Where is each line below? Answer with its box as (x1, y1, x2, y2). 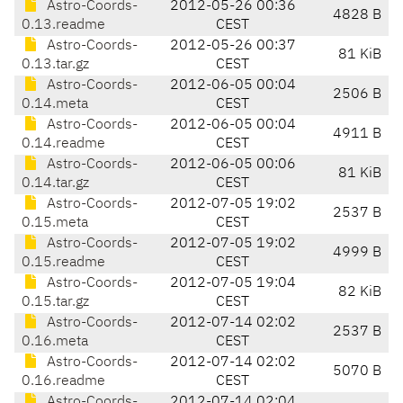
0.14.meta (22, 97, 88, 112)
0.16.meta (22, 335, 88, 350)
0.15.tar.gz (22, 295, 89, 310)
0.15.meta (22, 216, 88, 231)
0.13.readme (22, 18, 105, 33)
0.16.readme (22, 374, 105, 390)
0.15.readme (22, 255, 105, 271)
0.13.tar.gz (22, 58, 89, 73)
